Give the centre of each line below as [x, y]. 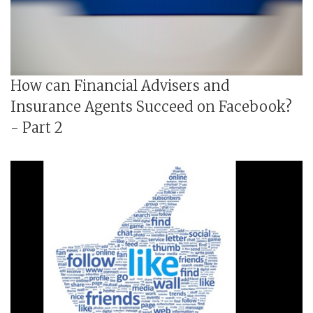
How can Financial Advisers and [120, 86]
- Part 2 [37, 128]
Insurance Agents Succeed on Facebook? [151, 107]
